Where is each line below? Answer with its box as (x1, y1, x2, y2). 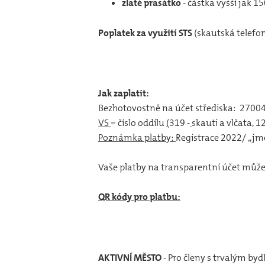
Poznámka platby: (98, 131, 176, 144)
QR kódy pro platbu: (98, 190, 180, 203)
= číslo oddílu (111, 116, 166, 129)
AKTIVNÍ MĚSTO (98, 251, 161, 264)
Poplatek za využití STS (98, 26, 192, 39)
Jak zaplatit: (98, 86, 149, 99)
